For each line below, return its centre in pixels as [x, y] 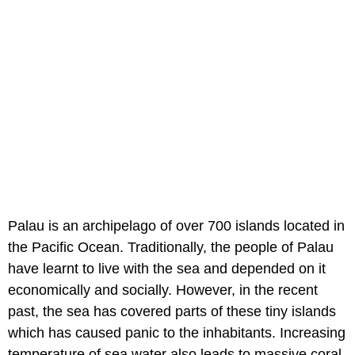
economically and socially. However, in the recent [163, 290]
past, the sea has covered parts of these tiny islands [172, 311]
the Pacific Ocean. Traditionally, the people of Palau [171, 247]
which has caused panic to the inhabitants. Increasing [177, 332]
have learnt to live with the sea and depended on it [167, 268]
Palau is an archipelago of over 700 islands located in [176, 225]
